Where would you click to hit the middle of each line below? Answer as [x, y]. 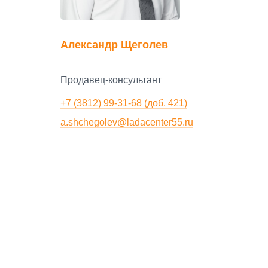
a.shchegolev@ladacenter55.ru [127, 122]
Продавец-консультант [111, 80]
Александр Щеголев [114, 45]
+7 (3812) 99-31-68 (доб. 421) [124, 103]
